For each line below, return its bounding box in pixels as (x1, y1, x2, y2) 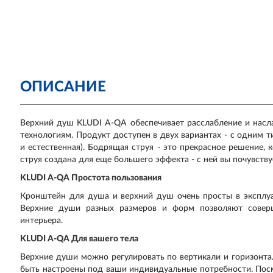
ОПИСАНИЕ (20, 80, 107, 94)
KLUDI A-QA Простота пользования (20, 174, 162, 182)
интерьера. (20, 216, 66, 225)
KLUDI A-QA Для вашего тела (20, 235, 139, 243)
